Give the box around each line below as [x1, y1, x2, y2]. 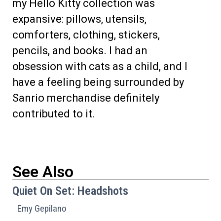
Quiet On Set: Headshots [12, 184, 128, 198]
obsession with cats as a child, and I [12, 60, 187, 73]
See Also [12, 162, 74, 181]
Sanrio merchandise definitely [12, 92, 159, 105]
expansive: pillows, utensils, [12, 13, 147, 26]
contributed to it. [12, 108, 95, 120]
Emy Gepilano [17, 202, 67, 214]
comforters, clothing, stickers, [12, 29, 160, 41]
